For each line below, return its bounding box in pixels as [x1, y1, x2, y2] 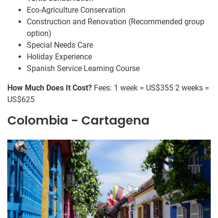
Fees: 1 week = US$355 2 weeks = [92, 83, 209, 92]
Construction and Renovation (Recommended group [27, 17, 204, 26]
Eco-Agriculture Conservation [27, 5, 126, 15]
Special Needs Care [27, 40, 93, 50]
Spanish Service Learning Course [27, 63, 140, 73]
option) [27, 28, 52, 38]
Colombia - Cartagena [7, 111, 149, 129]
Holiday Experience [27, 52, 92, 61]
